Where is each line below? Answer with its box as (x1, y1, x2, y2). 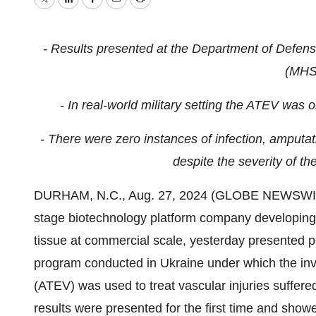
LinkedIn (67, 1, 116, 16)
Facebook (91, 1, 147, 16)
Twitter (43, 1, 81, 16)
